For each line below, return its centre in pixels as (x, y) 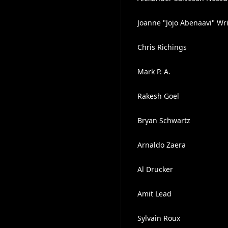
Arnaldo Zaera (161, 145)
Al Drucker (155, 169)
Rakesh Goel (158, 96)
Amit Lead (154, 194)
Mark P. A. (154, 72)
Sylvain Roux (159, 218)
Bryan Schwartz (164, 120)
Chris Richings (162, 47)
